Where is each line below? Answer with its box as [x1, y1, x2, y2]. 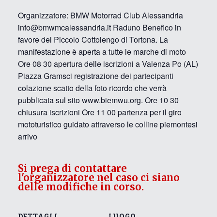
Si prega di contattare [17, 162, 127, 174]
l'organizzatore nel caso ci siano [17, 171, 180, 184]
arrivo [17, 131, 37, 142]
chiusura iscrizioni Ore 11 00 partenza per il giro [17, 107, 182, 118]
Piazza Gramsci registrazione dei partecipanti [17, 70, 173, 81]
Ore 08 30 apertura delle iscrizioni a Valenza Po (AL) [17, 58, 198, 69]
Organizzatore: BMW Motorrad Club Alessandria [17, 10, 183, 21]
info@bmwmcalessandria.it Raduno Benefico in [17, 22, 181, 33]
